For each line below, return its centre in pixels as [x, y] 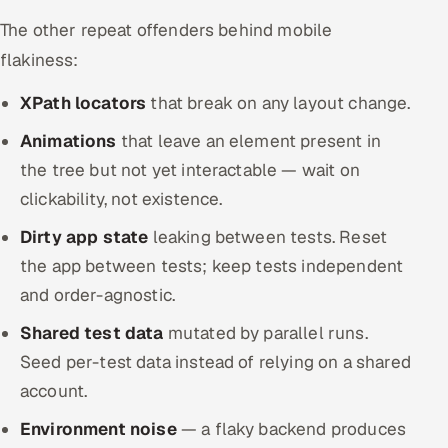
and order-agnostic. [98, 295]
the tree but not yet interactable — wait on [190, 170]
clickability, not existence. [121, 199]
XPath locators [83, 103]
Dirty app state [84, 237]
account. [54, 391]
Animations [68, 141]
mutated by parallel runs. [265, 333]
